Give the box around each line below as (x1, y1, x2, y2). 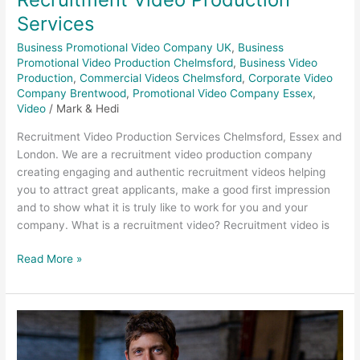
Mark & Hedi (56, 101, 120, 115)
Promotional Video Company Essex (133, 86, 313, 100)
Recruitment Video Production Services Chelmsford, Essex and (17, 129, 342, 143)
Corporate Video (248, 71, 333, 84)
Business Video (239, 55, 318, 69)
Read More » (17, 252, 83, 266)
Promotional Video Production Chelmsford (17, 55, 234, 69)
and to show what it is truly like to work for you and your (17, 200, 309, 214)
